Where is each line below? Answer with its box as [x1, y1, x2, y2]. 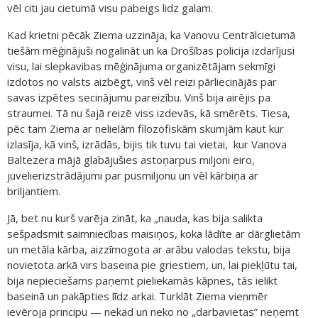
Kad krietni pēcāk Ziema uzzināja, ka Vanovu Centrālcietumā [7, 27, 295, 42]
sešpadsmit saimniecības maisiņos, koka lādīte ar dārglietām [7, 226, 300, 241]
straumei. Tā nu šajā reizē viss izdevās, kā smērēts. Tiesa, [7, 105, 290, 120]
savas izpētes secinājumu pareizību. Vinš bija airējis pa [7, 89, 270, 104]
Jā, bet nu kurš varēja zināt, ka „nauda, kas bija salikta [7, 210, 263, 225]
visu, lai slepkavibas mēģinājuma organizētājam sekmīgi [7, 58, 275, 73]
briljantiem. [7, 183, 60, 198]
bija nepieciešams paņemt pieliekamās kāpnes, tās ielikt [7, 273, 278, 287]
